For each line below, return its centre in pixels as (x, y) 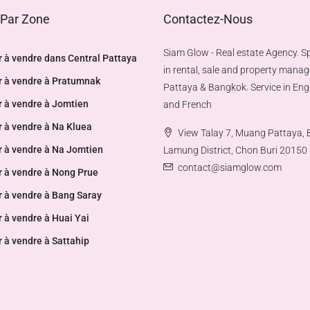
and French (188, 104)
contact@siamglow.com (230, 167)
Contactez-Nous (208, 19)
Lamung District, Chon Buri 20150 (235, 150)
